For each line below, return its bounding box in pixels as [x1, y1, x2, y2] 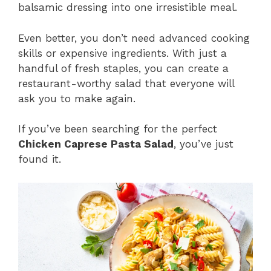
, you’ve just [174, 138, 233, 151]
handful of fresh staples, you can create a [18, 62, 229, 74]
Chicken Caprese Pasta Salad [18, 138, 174, 151]
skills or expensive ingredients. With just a [18, 47, 227, 59]
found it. [18, 153, 61, 166]
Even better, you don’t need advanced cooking [18, 31, 250, 44]
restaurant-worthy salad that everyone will [18, 77, 234, 90]
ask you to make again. [18, 92, 135, 105]
